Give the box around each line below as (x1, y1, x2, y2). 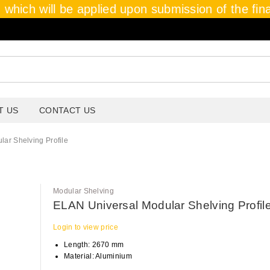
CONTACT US (39, 105, 96, 116)
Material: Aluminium (64, 252, 132, 261)
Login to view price (53, 223, 118, 232)
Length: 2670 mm (64, 240, 124, 250)
